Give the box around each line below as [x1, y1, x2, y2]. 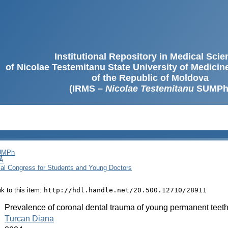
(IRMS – [69, 83, 105, 94]
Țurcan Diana [5, 214, 54, 223]
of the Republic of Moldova [92, 73, 209, 83]
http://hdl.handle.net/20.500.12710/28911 [44, 186, 207, 194]
